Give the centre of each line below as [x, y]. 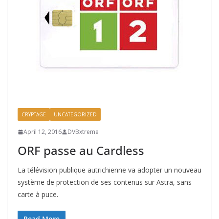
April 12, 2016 [43, 132]
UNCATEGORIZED [75, 114]
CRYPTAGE [34, 114]
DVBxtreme [83, 132]
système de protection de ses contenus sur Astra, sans [105, 182]
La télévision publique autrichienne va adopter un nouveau [109, 170]
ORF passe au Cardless [81, 150]
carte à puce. [38, 194]
